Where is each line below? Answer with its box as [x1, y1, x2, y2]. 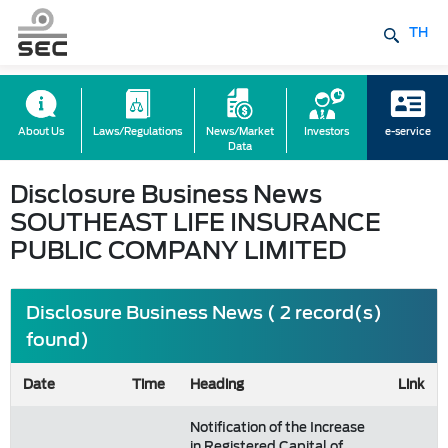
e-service [384, 123, 431, 140]
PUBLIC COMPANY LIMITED [10, 230, 346, 271]
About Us [17, 123, 64, 140]
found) [26, 324, 89, 355]
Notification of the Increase [190, 416, 365, 439]
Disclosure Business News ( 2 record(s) [26, 297, 382, 328]
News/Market [206, 123, 274, 140]
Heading [190, 373, 244, 396]
